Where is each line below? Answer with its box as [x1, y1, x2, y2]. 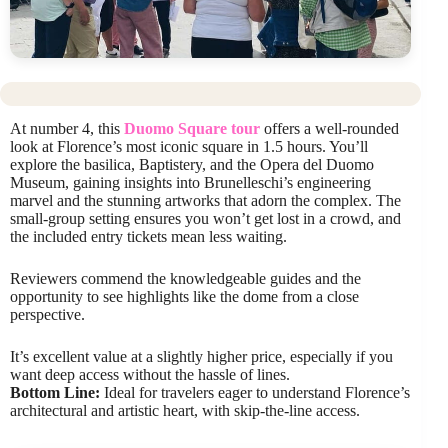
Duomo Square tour [124, 120, 260, 138]
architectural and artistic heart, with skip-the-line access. [10, 402, 360, 420]
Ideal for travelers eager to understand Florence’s [100, 384, 410, 402]
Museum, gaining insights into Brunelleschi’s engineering [10, 174, 371, 192]
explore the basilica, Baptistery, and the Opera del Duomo [10, 156, 374, 174]
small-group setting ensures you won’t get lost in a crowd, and [10, 210, 401, 228]
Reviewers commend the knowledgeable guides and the [10, 270, 361, 288]
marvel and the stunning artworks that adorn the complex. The [10, 192, 401, 210]
